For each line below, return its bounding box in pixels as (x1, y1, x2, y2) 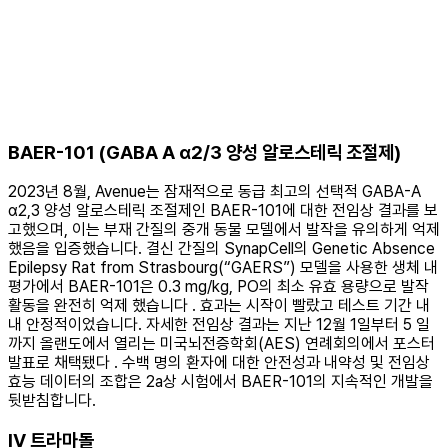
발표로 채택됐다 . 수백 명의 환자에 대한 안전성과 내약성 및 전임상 (8, 353, 430, 373)
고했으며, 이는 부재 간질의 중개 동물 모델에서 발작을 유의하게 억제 (8, 220, 440, 240)
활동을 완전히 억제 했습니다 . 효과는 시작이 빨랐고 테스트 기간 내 (8, 296, 430, 316)
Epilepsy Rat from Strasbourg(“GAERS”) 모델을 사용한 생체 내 (8, 258, 438, 278)
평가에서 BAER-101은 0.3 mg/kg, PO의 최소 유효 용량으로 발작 (8, 277, 429, 297)
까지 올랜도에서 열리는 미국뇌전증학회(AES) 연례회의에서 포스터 (8, 334, 435, 354)
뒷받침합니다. (8, 391, 96, 411)
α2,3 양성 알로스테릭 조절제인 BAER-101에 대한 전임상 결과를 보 (8, 201, 438, 221)
